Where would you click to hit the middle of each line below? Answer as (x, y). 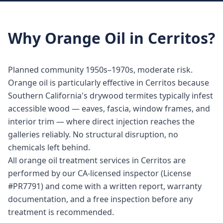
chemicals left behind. (49, 147)
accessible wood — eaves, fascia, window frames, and (109, 109)
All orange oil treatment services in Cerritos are (97, 160)
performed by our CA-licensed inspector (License (100, 173)
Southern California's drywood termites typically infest (111, 96)
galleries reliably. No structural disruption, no (93, 134)
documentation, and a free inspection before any (100, 199)
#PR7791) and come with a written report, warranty (105, 186)
